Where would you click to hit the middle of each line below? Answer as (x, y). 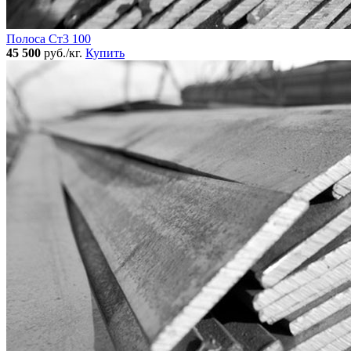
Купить (105, 53)
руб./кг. (63, 53)
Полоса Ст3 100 (49, 39)
